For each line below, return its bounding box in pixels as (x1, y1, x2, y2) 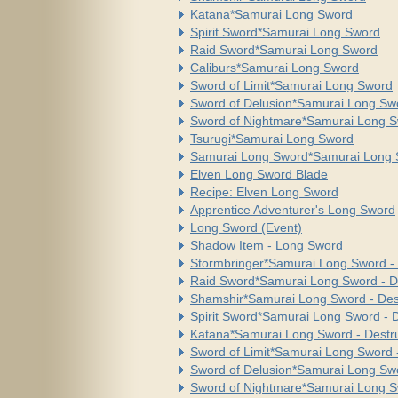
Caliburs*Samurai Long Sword (190, 60, 359, 75)
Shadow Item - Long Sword (190, 237, 343, 252)
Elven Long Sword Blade (190, 166, 328, 181)
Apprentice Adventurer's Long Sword (190, 202, 395, 217)
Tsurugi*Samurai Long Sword (190, 131, 354, 146)
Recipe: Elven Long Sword (190, 184, 338, 199)
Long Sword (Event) (190, 219, 302, 235)
